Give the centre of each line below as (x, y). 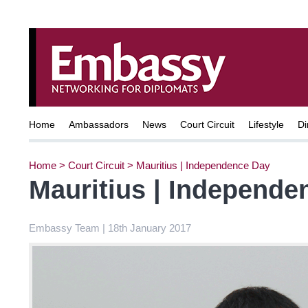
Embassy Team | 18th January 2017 (110, 228)
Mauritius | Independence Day (203, 165)
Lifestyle (266, 124)
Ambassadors (99, 124)
